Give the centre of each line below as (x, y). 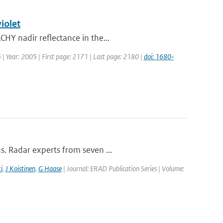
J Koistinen (20, 168)
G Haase (50, 168)
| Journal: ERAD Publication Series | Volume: (123, 168)
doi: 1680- (159, 56)
